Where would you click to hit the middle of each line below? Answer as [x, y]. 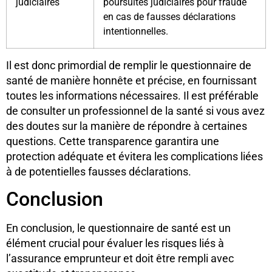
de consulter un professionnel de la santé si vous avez [135, 110]
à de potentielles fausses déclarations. [99, 171]
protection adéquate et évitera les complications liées [134, 156]
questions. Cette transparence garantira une [113, 141]
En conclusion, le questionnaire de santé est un [118, 228]
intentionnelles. [136, 31]
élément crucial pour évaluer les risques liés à [115, 243]
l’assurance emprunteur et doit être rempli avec [120, 259]
